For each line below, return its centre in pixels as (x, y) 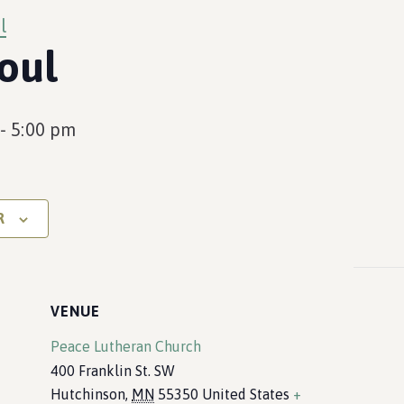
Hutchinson (88, 394)
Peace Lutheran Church (126, 346)
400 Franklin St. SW (113, 371)
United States (246, 394)
